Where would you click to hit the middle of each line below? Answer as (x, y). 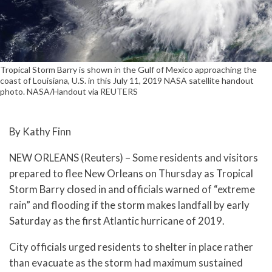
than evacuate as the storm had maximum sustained (126, 262)
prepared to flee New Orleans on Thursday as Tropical (131, 173)
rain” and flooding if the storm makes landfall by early (129, 205)
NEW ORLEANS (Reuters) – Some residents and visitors (134, 157)
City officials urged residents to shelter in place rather (131, 246)
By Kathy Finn (40, 131)
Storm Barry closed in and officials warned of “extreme (132, 189)
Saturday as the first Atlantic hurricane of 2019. (117, 220)
